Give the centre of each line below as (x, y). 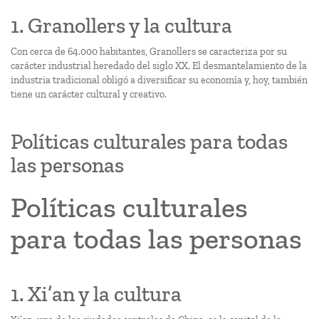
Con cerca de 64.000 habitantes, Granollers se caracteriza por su (149, 52)
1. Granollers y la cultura (121, 26)
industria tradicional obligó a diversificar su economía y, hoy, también (159, 80)
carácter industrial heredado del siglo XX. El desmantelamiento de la (159, 66)
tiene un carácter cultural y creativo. (89, 94)
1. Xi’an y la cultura (96, 294)
